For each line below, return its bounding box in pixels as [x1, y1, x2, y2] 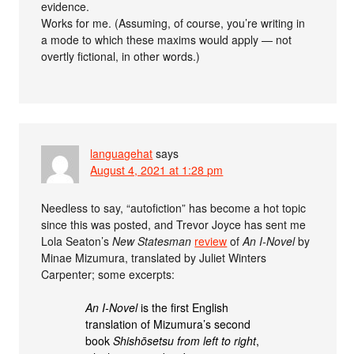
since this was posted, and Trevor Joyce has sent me [41, 216, 307, 232]
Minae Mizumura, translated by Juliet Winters [41, 249, 267, 265]
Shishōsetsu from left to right [113, 332, 257, 348]
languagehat [90, 145, 153, 161]
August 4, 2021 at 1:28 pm [90, 161, 224, 178]
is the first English [137, 299, 229, 315]
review [194, 232, 228, 249]
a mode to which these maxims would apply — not [41, 31, 292, 47]
